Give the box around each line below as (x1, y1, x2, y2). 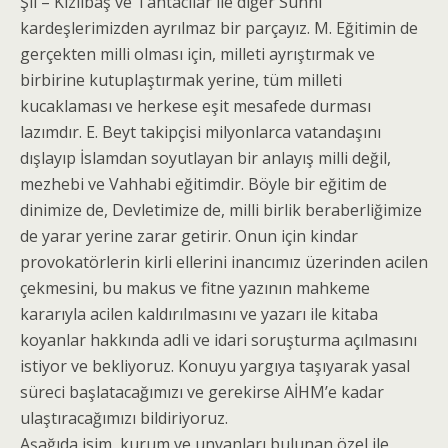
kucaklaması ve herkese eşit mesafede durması (20, 95, 371, 117)
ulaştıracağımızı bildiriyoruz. (20, 407, 228, 429)
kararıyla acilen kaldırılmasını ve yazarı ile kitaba (20, 303, 378, 325)
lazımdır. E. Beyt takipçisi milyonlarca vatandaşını (20, 121, 381, 143)
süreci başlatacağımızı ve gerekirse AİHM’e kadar (20, 381, 384, 403)
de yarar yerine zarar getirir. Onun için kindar (20, 225, 358, 247)
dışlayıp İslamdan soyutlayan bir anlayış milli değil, (20, 147, 391, 169)
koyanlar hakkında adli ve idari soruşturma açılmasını (20, 329, 417, 351)
